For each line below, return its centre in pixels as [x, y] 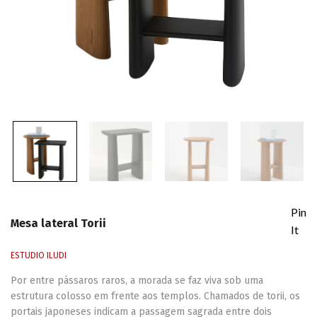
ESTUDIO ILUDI [39, 256]
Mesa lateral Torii [58, 223]
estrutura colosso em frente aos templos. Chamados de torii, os [155, 296]
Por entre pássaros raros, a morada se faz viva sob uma [137, 281]
